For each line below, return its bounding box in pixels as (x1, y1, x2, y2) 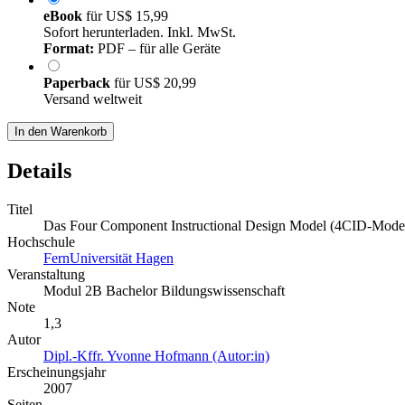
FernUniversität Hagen (43, 250, 174, 267)
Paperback (43, 75, 114, 91)
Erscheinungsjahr (7, 364, 106, 381)
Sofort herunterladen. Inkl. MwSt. (43, 24, 236, 41)
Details (7, 159, 71, 184)
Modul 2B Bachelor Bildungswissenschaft (43, 283, 285, 299)
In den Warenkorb (14, 125, 107, 139)
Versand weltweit (43, 91, 142, 108)
